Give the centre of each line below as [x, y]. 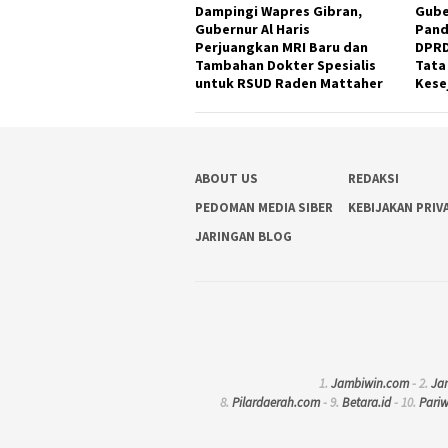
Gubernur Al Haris [252, 28]
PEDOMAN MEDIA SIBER [264, 207]
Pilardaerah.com [275, 403]
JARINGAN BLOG [243, 236]
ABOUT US [226, 178]
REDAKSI [374, 178]
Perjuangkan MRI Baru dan [281, 46]
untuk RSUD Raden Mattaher [289, 82]
